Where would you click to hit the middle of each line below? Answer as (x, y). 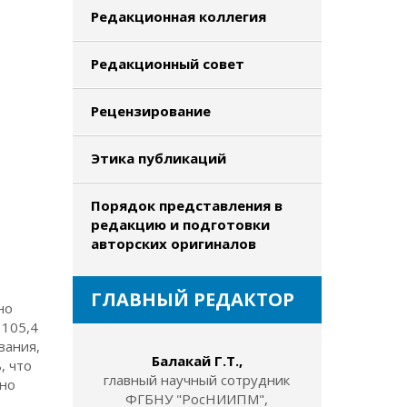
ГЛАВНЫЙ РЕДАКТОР (192, 299)
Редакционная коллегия (178, 16)
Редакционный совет (167, 64)
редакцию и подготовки (180, 224)
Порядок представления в (186, 205)
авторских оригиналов (173, 243)
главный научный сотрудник (197, 380)
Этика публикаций (158, 158)
